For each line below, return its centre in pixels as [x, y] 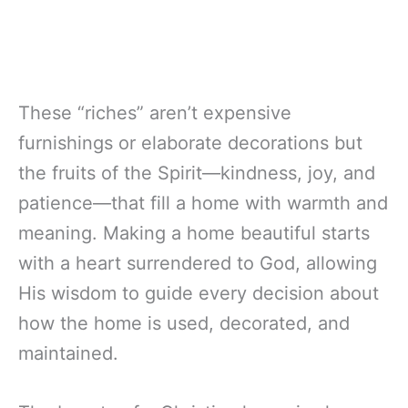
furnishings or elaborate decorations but [190, 143]
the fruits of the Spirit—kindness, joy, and [197, 173]
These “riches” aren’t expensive [155, 112]
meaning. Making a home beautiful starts [194, 233]
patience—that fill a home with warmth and [203, 203]
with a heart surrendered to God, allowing [198, 263]
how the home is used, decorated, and [184, 323]
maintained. [68, 353]
